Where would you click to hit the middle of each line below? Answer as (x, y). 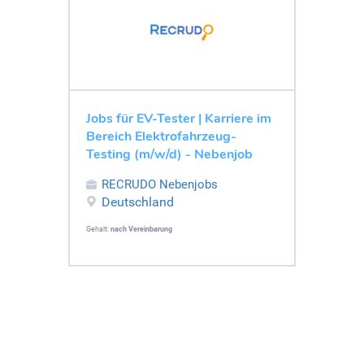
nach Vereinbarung (141, 229)
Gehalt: (98, 229)
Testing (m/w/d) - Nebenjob (169, 154)
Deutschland (138, 201)
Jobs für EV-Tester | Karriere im (179, 118)
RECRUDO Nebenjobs (160, 184)
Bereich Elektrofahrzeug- (161, 136)
